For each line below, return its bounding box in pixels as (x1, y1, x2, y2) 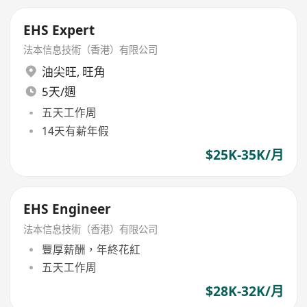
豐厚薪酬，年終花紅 (41, 241, 140, 257)
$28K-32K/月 (205, 282, 284, 301)
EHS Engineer (23, 200, 112, 219)
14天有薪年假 (41, 123, 109, 138)
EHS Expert (23, 21, 95, 39)
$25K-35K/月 (205, 145, 284, 164)
